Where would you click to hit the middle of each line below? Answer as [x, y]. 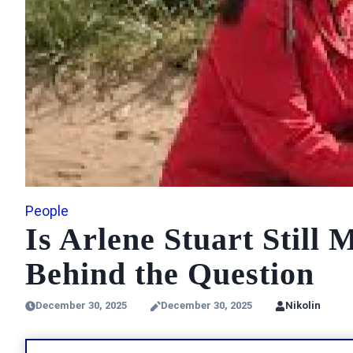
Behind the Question [170, 274]
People [47, 211]
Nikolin [303, 306]
